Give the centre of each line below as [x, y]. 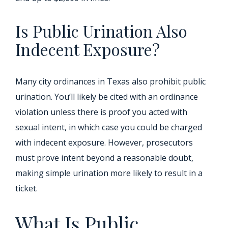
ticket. [26, 189]
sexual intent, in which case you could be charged [109, 127]
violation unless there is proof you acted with [101, 112]
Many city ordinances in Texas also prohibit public [110, 82]
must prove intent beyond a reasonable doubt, [104, 158]
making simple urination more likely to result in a [109, 173]
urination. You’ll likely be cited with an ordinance [107, 97]
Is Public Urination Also [101, 31]
